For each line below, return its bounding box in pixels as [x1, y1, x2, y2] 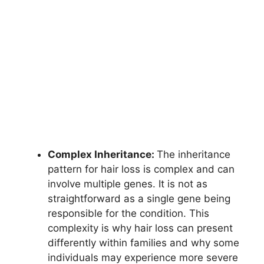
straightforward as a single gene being [48, 193, 230, 205]
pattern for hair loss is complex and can [48, 163, 235, 176]
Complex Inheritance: [48, 148, 157, 161]
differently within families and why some [48, 237, 239, 249]
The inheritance [157, 148, 230, 161]
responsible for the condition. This [48, 207, 209, 220]
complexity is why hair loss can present [48, 222, 233, 235]
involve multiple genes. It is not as [48, 178, 207, 190]
